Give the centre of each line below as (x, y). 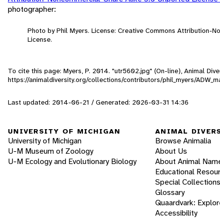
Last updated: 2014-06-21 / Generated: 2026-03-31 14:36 (98, 102)
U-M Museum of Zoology (51, 151)
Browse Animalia (183, 141)
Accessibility (176, 213)
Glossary (170, 192)
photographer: (32, 9)
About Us (171, 151)
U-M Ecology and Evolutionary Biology (72, 162)
